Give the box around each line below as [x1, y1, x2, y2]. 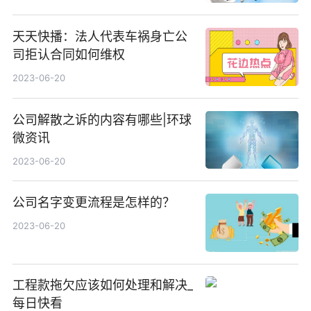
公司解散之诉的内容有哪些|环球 [12, 112, 192, 127]
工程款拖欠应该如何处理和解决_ [12, 278, 193, 293]
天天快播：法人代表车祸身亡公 [12, 29, 187, 44]
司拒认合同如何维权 [12, 47, 125, 62]
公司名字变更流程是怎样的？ [12, 195, 175, 210]
